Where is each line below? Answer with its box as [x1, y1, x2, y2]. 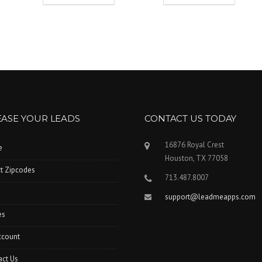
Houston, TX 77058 [164, 153, 228, 163]
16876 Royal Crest [164, 139, 224, 150]
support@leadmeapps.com [164, 191, 256, 202]
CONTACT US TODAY [144, 112, 237, 124]
